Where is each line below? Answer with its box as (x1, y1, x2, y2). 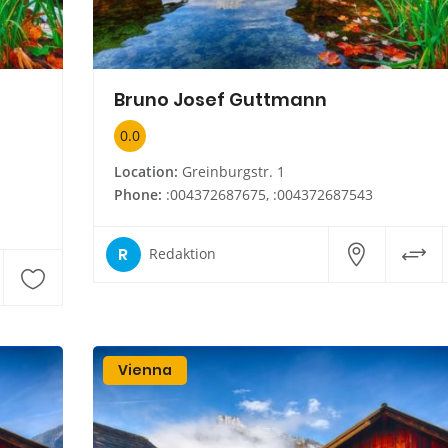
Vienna (117, 359, 172, 380)
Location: (113, 161, 178, 181)
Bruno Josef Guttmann (113, 86, 327, 112)
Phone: (113, 184, 162, 204)
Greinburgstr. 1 (177, 161, 285, 181)
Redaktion (148, 244, 216, 264)
